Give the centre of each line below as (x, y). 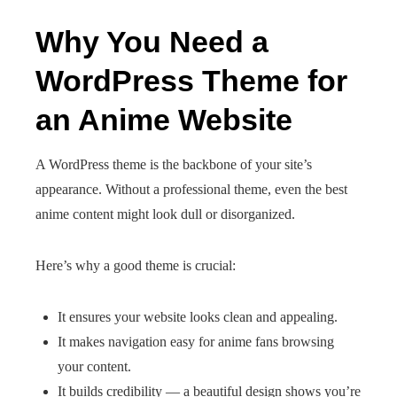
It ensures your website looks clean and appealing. (198, 317)
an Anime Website (164, 120)
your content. (94, 366)
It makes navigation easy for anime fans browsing (196, 342)
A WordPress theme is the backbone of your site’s (174, 164)
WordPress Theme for (191, 81)
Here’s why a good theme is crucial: (136, 265)
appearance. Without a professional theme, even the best (191, 189)
